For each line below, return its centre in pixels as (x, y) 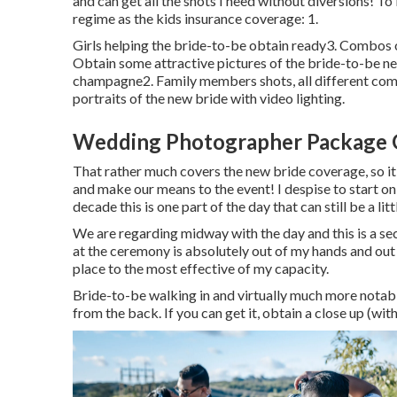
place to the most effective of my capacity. (201, 268)
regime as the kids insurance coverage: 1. (195, 18)
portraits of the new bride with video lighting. (209, 97)
